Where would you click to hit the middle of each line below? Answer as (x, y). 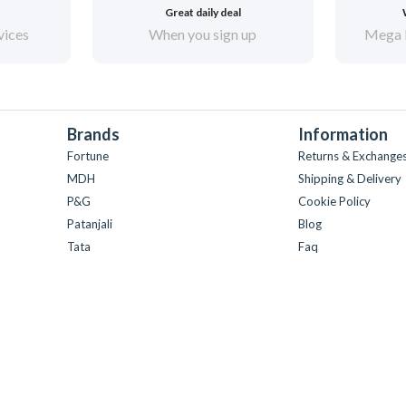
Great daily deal (203, 12)
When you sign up (203, 34)
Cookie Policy (334, 201)
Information (343, 134)
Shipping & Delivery (350, 179)
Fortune (88, 156)
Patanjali (90, 224)
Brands (93, 134)
